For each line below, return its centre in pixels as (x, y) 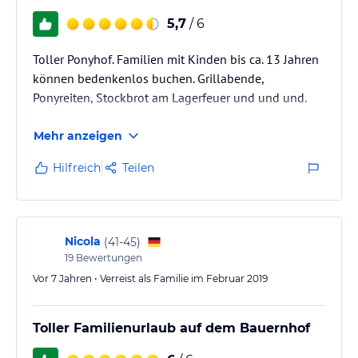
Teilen (138, 168)
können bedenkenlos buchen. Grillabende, (148, 78)
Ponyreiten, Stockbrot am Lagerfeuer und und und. (170, 97)
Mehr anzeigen (78, 136)
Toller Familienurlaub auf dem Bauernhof (171, 328)
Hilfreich (77, 168)
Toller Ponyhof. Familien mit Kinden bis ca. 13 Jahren (176, 59)
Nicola (83, 241)
